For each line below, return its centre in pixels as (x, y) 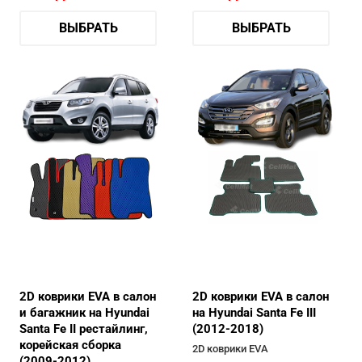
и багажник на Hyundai (84, 313)
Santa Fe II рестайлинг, (84, 329)
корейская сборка (70, 345)
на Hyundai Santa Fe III (254, 313)
